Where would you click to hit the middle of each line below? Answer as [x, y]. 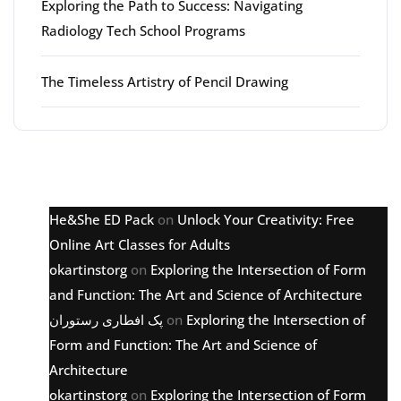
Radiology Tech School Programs [143, 30]
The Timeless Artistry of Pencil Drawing [165, 81]
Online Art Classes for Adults [140, 244]
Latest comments [137, 170]
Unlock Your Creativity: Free [266, 219]
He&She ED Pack [102, 219]
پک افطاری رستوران [106, 320]
